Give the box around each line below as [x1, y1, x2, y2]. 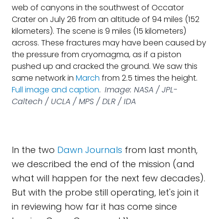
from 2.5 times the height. [100, 72, 197, 84]
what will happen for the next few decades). [12, 172, 205, 184]
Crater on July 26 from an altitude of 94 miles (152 [12, 14, 199, 25]
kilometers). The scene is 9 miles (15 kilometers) [12, 25, 186, 37]
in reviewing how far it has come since [12, 200, 177, 213]
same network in [12, 72, 76, 84]
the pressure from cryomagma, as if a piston [12, 49, 181, 60]
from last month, [122, 144, 197, 156]
